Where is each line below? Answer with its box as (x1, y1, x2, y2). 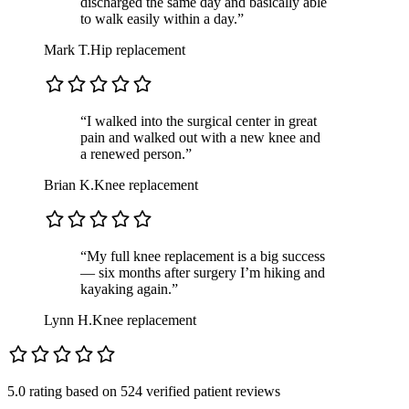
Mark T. (44, 42, 90, 58)
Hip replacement (90, 42, 185, 58)
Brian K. (44, 177, 94, 194)
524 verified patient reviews (121, 383, 280, 400)
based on (62, 383, 121, 400)
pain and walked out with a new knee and (80, 130, 320, 146)
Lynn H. (44, 312, 92, 329)
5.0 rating (7, 383, 62, 400)
